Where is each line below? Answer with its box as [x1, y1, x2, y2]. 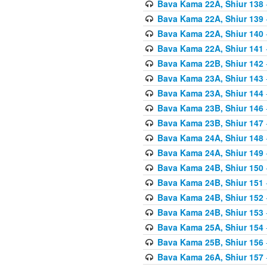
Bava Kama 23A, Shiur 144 [157, 86, 263, 99]
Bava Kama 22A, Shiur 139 [157, 12, 263, 24]
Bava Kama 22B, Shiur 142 [157, 57, 263, 69]
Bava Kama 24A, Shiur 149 [157, 146, 263, 159]
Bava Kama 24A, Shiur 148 [157, 131, 263, 144]
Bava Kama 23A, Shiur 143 [157, 72, 263, 84]
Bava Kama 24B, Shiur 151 [157, 176, 263, 188]
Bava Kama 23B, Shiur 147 [157, 116, 263, 129]
